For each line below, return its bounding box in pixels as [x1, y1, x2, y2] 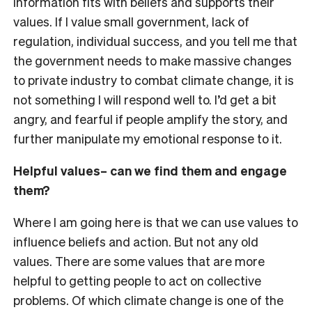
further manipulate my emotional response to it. [13, 130, 282, 146]
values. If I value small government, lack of [13, 13, 249, 29]
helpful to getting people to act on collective [13, 272, 261, 288]
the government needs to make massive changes [13, 52, 292, 68]
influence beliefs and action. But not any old [13, 233, 258, 249]
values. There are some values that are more [13, 252, 265, 269]
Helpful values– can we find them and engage [13, 162, 287, 178]
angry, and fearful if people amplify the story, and [13, 110, 288, 127]
